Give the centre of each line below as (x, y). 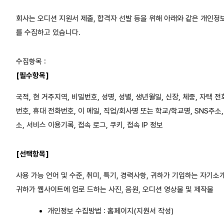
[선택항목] (32, 154)
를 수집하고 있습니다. (48, 32)
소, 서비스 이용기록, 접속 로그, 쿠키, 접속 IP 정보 (89, 125)
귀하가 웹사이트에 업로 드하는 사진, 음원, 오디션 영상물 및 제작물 (115, 189)
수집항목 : (31, 61)
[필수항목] (32, 75)
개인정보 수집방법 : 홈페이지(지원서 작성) (110, 211)
